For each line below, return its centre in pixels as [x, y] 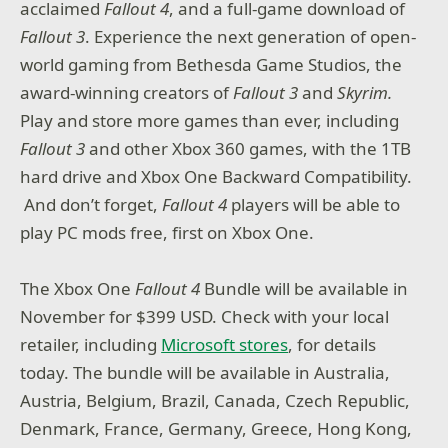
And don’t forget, [91, 204]
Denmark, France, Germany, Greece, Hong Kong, [216, 428]
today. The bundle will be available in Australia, [205, 372]
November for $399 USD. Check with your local [205, 316]
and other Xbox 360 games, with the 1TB [248, 148]
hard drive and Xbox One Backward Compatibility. [216, 176]
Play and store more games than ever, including [210, 120]
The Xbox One [78, 288]
